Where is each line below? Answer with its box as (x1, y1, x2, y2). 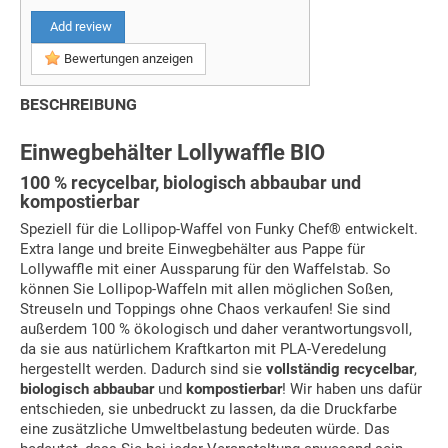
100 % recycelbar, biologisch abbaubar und (20, 171, 361, 193)
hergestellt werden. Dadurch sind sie (20, 359, 266, 378)
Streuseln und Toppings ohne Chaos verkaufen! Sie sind (20, 299, 390, 318)
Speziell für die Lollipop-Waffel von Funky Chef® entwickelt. (20, 219, 418, 238)
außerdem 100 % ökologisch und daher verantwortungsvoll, (20, 319, 412, 338)
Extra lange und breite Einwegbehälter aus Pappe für (20, 239, 365, 258)
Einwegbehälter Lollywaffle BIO (20, 139, 325, 165)
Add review (44, 18, 112, 34)
